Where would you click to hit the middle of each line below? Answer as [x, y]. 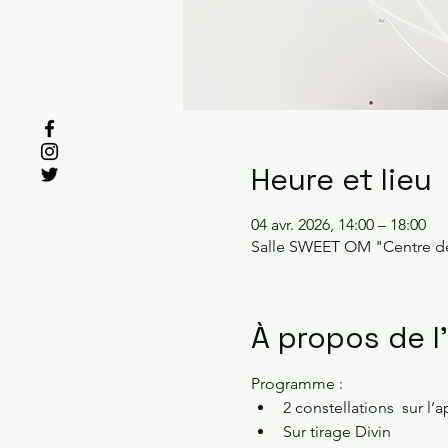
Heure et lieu [341, 180]
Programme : [296, 384]
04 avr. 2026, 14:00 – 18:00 [338, 225]
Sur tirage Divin [338, 432]
